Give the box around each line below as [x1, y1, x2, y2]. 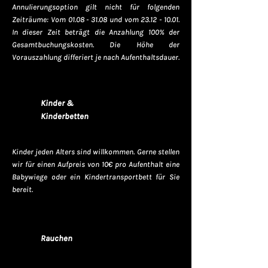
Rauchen [41, 233, 72, 243]
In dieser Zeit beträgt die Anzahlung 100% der [12, 28, 179, 36]
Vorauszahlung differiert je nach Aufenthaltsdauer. [12, 53, 179, 62]
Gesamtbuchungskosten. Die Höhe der [12, 40, 179, 49]
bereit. [12, 185, 33, 194]
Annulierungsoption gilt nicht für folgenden [12, 2, 179, 11]
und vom [107, 15, 141, 24]
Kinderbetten [41, 111, 89, 121]
